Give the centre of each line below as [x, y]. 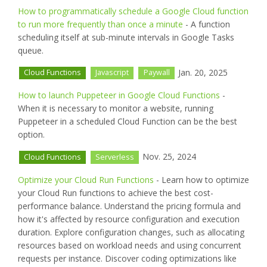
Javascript [112, 73]
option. [31, 135]
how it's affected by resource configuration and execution [129, 219]
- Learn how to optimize [201, 180]
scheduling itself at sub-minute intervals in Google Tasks [126, 37]
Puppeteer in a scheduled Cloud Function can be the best [128, 122]
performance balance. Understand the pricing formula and [129, 206]
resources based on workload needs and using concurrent [130, 246]
